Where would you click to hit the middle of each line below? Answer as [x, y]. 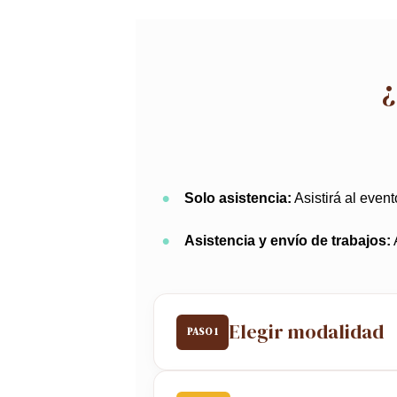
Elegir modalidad [306, 331]
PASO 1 [202, 331]
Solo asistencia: [238, 198]
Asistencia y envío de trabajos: [288, 241]
